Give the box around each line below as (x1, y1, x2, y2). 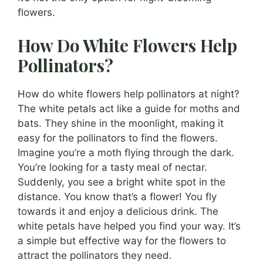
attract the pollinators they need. (18, 249, 172, 261)
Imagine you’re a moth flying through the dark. (18, 146, 234, 159)
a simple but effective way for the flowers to (18, 234, 226, 247)
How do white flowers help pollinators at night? (18, 87, 240, 100)
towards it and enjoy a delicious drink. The (18, 205, 218, 217)
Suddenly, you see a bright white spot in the (18, 176, 225, 188)
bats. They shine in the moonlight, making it (18, 117, 224, 129)
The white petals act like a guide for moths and (18, 102, 240, 114)
